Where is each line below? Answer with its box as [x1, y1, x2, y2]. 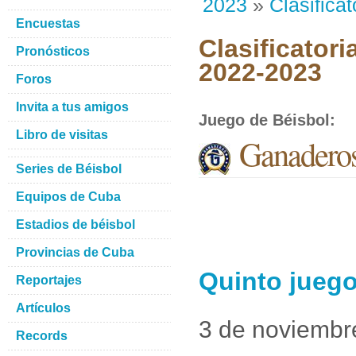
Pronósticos [16, 44, 90, 58]
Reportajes [16, 273, 82, 287]
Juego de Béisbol [199, 111, 330, 129]
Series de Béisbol [16, 162, 122, 176]
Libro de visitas [16, 128, 108, 141]
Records [16, 329, 68, 342]
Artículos [16, 301, 71, 315]
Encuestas [16, 17, 80, 30]
